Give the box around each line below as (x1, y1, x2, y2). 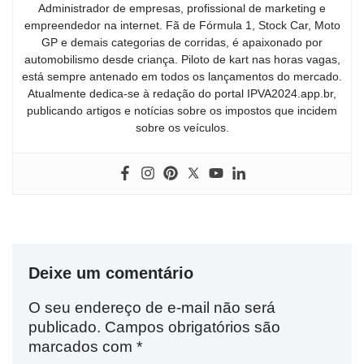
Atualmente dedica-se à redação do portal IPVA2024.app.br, (28, 86, 336, 100)
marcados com (28, 337, 136, 355)
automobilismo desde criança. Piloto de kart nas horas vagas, (24, 52, 340, 66)
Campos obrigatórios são (105, 318, 280, 336)
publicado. (28, 318, 101, 336)
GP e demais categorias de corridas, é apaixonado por (41, 35, 323, 49)
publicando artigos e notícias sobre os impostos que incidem (27, 103, 337, 117)
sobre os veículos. (135, 120, 229, 134)
